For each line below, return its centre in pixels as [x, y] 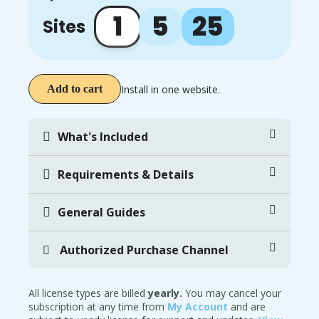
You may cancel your [232, 293]
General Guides [101, 212]
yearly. [165, 293]
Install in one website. [171, 89]
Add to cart [75, 89]
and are [247, 307]
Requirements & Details [126, 174]
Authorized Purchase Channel [143, 250]
